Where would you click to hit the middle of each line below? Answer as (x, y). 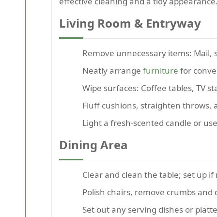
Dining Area (93, 144)
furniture (161, 70)
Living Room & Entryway (130, 23)
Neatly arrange (113, 70)
